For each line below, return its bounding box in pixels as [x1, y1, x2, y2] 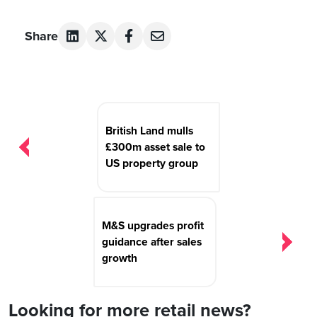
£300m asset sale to [105, 140, 205, 154]
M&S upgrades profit [102, 219, 204, 232]
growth [102, 251, 137, 265]
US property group [105, 156, 198, 170]
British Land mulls [105, 124, 193, 137]
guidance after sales [102, 235, 202, 248]
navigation [24, 117, 99, 137]
